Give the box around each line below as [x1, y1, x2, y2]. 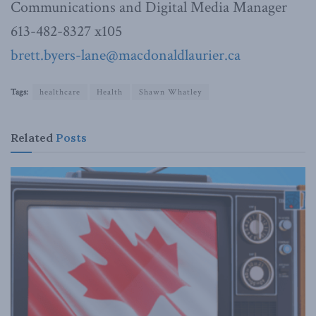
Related [11, 130, 53, 145]
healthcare [39, 86, 80, 97]
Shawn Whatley [139, 86, 202, 97]
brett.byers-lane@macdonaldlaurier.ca [11, 44, 241, 66]
